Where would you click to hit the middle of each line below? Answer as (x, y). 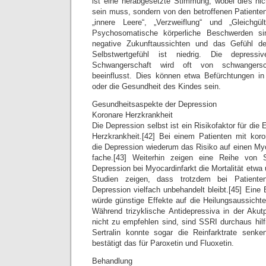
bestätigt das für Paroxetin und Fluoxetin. (163, 243)
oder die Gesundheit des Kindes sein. (156, 86)
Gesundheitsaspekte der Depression (154, 104)
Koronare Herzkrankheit (132, 115)
